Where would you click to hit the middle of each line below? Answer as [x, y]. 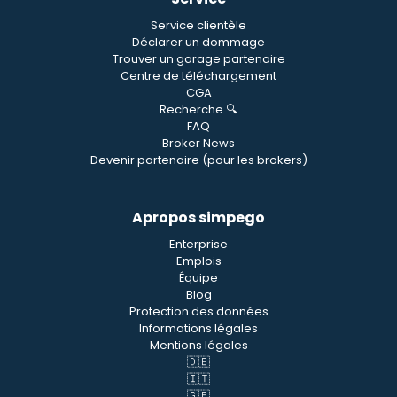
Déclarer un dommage [198, 43]
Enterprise [198, 245]
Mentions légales [198, 346]
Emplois [198, 261]
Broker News [198, 144]
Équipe [198, 278]
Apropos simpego [198, 218]
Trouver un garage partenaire [198, 59]
